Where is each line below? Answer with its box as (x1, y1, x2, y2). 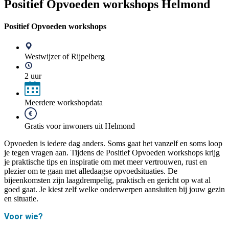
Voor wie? (4, 212, 43, 222)
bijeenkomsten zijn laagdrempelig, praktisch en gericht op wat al (4, 176, 211, 185)
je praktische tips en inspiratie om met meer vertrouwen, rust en (4, 157, 207, 167)
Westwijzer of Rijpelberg (25, 52, 105, 61)
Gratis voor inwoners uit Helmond (25, 122, 135, 131)
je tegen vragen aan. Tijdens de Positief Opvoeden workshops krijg (4, 148, 220, 157)
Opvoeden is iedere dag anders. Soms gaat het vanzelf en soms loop (4, 139, 222, 148)
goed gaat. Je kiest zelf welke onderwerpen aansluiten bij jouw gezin (4, 185, 225, 194)
